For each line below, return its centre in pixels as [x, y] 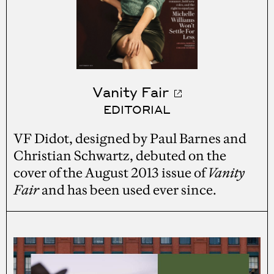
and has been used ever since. [128, 190]
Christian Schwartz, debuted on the [120, 155]
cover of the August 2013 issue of [111, 172]
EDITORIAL [137, 109]
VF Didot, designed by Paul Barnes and [130, 138]
